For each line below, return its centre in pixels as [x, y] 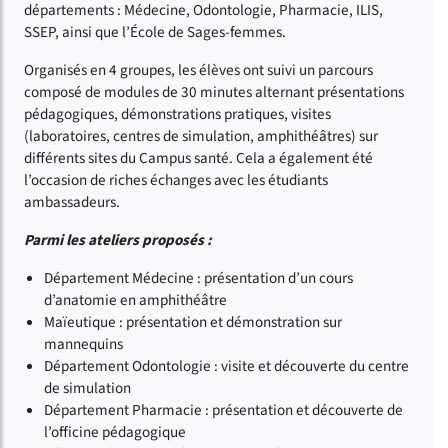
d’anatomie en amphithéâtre [135, 299]
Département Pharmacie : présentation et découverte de [223, 409]
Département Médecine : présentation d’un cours [198, 277]
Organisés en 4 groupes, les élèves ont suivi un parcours [198, 69]
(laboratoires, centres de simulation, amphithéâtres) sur [201, 135]
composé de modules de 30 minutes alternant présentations [214, 91]
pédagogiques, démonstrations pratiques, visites [177, 113]
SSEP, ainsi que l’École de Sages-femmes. [155, 31]
